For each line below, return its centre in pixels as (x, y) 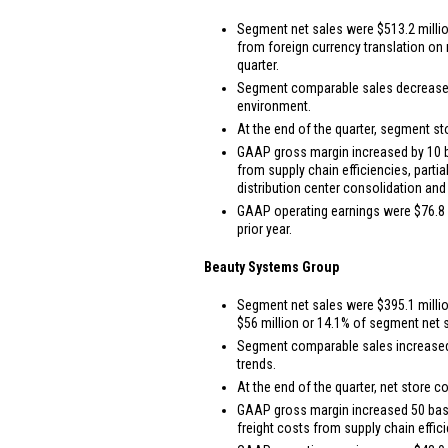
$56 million (268, 323)
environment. (274, 106)
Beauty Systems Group (271, 267)
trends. (256, 364)
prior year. (264, 229)
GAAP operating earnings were (325, 211)
